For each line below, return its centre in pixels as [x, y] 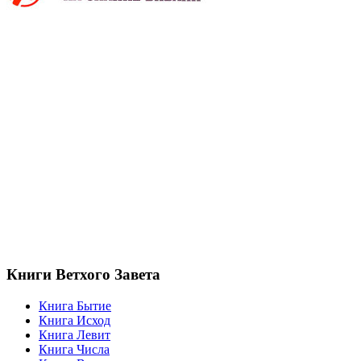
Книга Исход [75, 321]
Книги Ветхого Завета [83, 275]
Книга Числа [74, 350]
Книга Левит [75, 335]
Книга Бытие [75, 306]
